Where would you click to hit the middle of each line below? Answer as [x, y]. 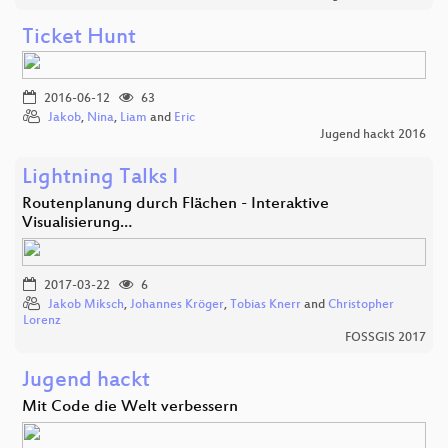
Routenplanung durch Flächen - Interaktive [175, 205]
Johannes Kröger [177, 305]
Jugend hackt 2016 [373, 135]
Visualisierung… [77, 224]
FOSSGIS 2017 [385, 338]
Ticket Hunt [79, 39]
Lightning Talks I [100, 179]
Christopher [361, 305]
